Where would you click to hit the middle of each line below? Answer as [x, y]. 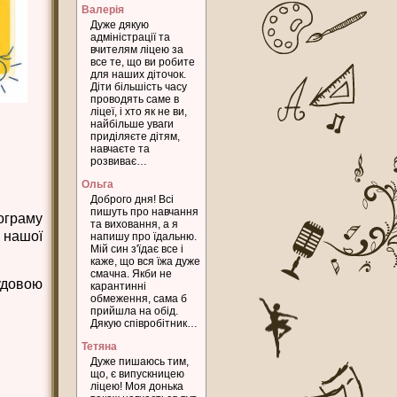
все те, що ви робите [143, 62]
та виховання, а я [134, 224]
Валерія [103, 10]
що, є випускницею [137, 374]
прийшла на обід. [134, 311]
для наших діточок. [138, 74]
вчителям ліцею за [137, 50]
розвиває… [119, 161]
